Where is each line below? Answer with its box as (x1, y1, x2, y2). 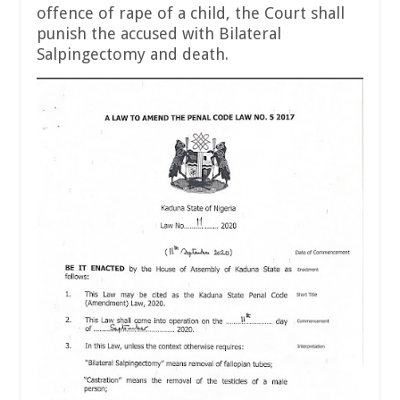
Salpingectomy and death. (37, 45, 229, 64)
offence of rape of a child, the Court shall (37, 4, 345, 23)
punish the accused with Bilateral (37, 24, 281, 44)
